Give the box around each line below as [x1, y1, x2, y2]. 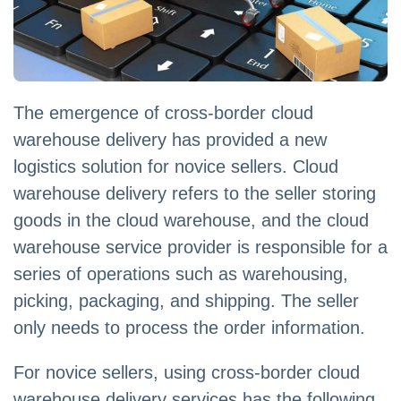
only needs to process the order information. [13, 318, 365, 338]
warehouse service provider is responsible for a [13, 237, 388, 258]
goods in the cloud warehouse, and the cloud [13, 210, 369, 231]
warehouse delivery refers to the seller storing [13, 183, 376, 204]
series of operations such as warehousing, [13, 264, 348, 285]
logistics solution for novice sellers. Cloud [13, 157, 338, 177]
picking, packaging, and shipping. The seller [13, 291, 359, 311]
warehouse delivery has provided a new [13, 130, 327, 150]
